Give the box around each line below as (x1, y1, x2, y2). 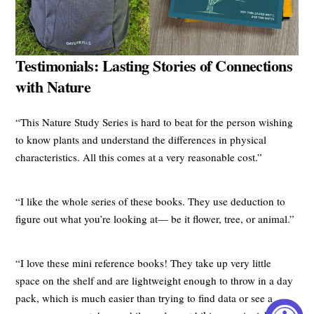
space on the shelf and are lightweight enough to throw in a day (15, 273, 294, 287)
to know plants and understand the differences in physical (15, 132, 267, 146)
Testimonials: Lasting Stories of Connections (15, 53, 293, 77)
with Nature (15, 74, 91, 98)
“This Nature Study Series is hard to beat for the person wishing (15, 114, 294, 129)
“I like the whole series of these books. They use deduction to (15, 193, 286, 208)
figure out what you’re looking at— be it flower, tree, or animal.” (15, 211, 295, 226)
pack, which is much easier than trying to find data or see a (15, 290, 273, 305)
